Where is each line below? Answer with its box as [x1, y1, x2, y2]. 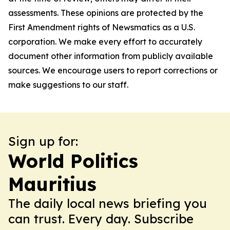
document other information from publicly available [8, 51, 213, 61]
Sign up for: [8, 133, 78, 149]
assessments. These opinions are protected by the [8, 8, 203, 18]
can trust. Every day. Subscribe [8, 211, 194, 226]
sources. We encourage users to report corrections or [8, 65, 218, 75]
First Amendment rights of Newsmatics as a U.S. [8, 22, 195, 32]
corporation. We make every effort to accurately [8, 36, 202, 47]
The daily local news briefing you [8, 196, 207, 211]
